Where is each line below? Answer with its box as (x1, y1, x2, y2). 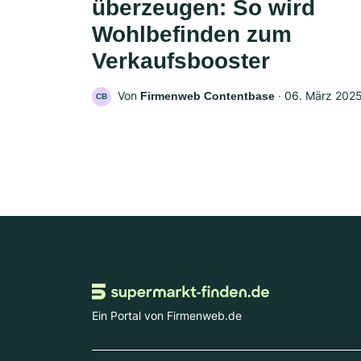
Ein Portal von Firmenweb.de (92, 308, 242, 322)
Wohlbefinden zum (92, 22, 292, 48)
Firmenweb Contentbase (140, 89, 275, 103)
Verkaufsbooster (92, 48, 270, 74)
